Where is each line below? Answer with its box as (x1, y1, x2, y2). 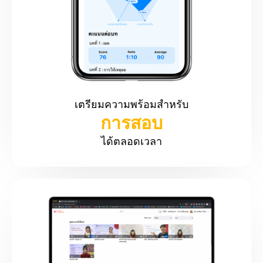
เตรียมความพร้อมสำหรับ (75, 99, 188, 111)
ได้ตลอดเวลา (101, 136, 162, 148)
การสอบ (100, 113, 163, 133)
